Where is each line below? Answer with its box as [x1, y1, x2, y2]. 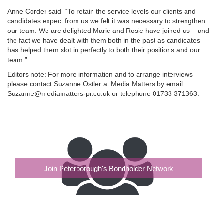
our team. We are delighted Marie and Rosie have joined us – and [7, 26, 209, 34]
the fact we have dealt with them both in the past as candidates [7, 36, 200, 44]
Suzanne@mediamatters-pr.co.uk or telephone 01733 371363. [7, 89, 199, 97]
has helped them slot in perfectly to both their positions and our [7, 46, 200, 54]
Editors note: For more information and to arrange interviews [7, 70, 193, 78]
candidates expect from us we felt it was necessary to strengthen [7, 16, 205, 25]
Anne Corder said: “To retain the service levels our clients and [7, 7, 196, 15]
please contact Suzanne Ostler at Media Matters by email [7, 79, 183, 88]
